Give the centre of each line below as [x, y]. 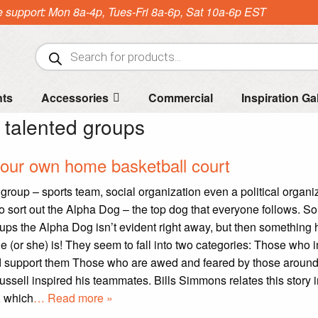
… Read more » [73, 298]
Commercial [180, 98]
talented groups [75, 126]
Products [54, 50]
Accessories [75, 98]
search [49, 68]
